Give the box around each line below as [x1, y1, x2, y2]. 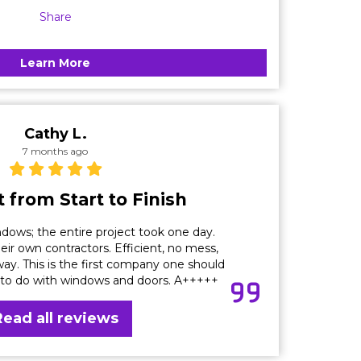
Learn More [20, 55, 90, 70]
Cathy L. [23, 124, 87, 143]
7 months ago [23, 144, 88, 157]
